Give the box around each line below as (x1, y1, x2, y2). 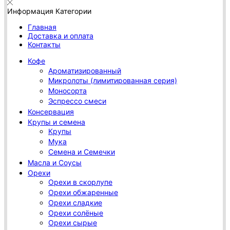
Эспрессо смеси (48, 96, 106, 105)
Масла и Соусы (28, 158, 82, 167)
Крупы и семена (28, 117, 85, 126)
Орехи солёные (48, 208, 103, 217)
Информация (7, 6, 55, 15)
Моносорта (48, 86, 87, 95)
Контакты (28, 40, 61, 49)
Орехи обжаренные (48, 187, 118, 197)
